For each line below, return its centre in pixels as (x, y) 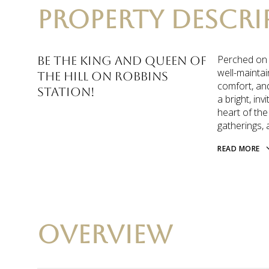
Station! (66, 92)
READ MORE (239, 149)
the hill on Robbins (103, 76)
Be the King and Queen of (122, 61)
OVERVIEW (105, 234)
